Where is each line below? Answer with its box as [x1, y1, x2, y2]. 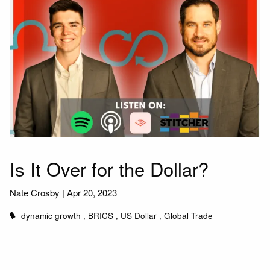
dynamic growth [21, 209, 81, 221]
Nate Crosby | [10, 186, 67, 199]
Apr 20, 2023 [67, 186, 118, 199]
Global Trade [164, 209, 213, 221]
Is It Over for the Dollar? [10, 155, 209, 183]
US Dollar [121, 209, 157, 221]
